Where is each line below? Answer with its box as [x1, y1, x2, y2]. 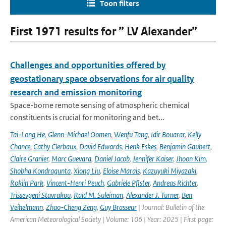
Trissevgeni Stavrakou [10, 190, 71, 200]
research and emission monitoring [10, 87, 142, 98]
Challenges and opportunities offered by [10, 60, 166, 71]
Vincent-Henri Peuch [46, 178, 104, 188]
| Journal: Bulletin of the [137, 202, 204, 212]
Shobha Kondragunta [10, 166, 71, 176]
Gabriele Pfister [107, 178, 150, 188]
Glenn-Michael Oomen [48, 130, 111, 139]
